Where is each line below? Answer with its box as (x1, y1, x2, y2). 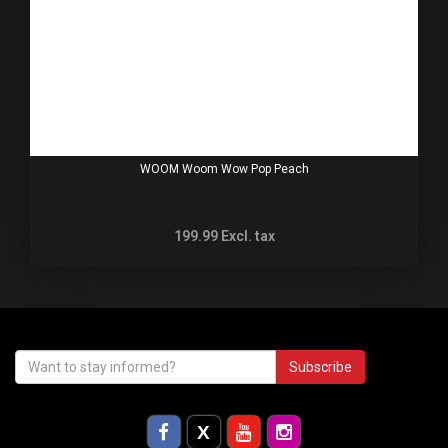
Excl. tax (220, 228, 275, 244)
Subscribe (289, 359, 352, 375)
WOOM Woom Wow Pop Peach (139, 162, 309, 176)
